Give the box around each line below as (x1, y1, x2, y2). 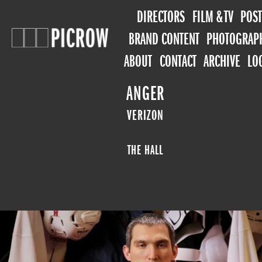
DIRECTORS (137, 7, 185, 27)
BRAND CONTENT (128, 29, 199, 49)
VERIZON (127, 106, 164, 124)
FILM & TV (192, 7, 233, 27)
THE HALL (127, 142, 164, 158)
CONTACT (159, 51, 196, 71)
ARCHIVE (203, 51, 240, 71)
